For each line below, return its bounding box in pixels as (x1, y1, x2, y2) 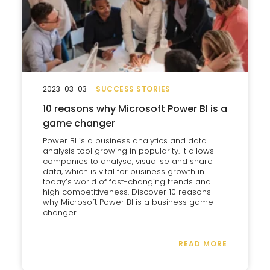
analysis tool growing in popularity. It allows (43, 145, 214, 157)
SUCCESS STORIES (96, 84, 171, 94)
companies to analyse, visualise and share (43, 155, 213, 167)
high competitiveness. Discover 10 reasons (43, 186, 211, 198)
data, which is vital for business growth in (43, 166, 204, 177)
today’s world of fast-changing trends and (43, 176, 211, 187)
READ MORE (178, 239, 227, 249)
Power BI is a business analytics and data (43, 135, 207, 146)
